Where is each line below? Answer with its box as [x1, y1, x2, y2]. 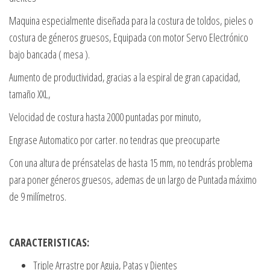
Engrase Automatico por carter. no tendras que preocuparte [9, 133, 220, 148]
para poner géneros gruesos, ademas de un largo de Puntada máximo [9, 172, 257, 187]
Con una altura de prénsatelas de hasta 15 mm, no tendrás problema [9, 155, 253, 171]
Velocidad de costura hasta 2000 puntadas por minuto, [9, 110, 201, 125]
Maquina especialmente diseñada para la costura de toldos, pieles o [9, 13, 253, 28]
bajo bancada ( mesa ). [9, 47, 90, 62]
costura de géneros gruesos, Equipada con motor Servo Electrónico [9, 30, 248, 45]
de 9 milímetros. [9, 189, 66, 204]
